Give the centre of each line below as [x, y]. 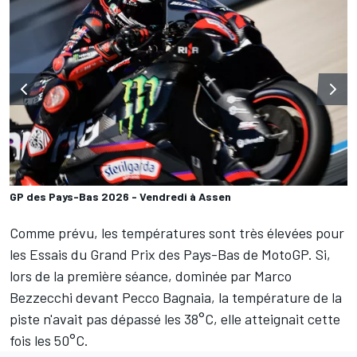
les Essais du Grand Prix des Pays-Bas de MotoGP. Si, [170, 255]
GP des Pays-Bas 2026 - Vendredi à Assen [120, 197]
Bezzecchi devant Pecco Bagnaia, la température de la [176, 298]
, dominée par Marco [230, 276]
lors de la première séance [89, 276]
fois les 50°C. [51, 341]
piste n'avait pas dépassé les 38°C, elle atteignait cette [175, 319]
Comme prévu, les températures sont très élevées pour [177, 233]
